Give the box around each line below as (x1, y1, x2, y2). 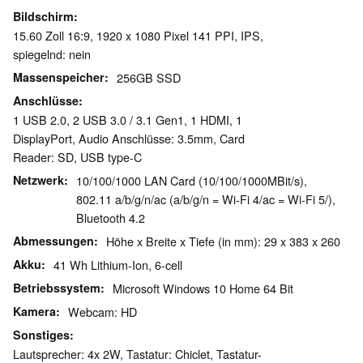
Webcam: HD (68, 303, 137, 321)
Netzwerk (13, 172, 64, 189)
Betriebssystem (13, 280, 100, 297)
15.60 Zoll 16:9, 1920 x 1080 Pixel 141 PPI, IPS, (13, 27, 263, 45)
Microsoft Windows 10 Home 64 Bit (113, 280, 293, 297)
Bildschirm (13, 8, 74, 25)
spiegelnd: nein (13, 45, 91, 63)
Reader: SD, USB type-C (13, 148, 142, 166)
